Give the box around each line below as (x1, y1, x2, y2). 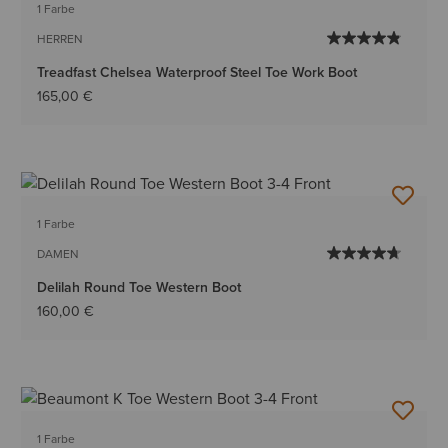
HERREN (37, 29, 84, 48)
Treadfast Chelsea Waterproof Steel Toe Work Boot (37, 61, 358, 83)
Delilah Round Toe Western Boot (37, 276, 242, 298)
